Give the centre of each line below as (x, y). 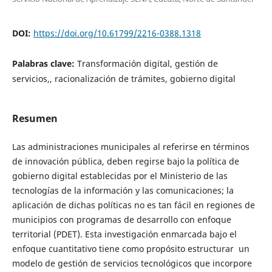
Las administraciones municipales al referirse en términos (131, 147)
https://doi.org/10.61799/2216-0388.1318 (117, 33)
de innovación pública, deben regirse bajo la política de (125, 161)
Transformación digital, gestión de (147, 63)
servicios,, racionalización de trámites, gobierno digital (124, 78)
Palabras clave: (44, 63)
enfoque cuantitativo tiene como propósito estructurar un (131, 249)
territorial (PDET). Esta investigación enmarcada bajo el (124, 234)
